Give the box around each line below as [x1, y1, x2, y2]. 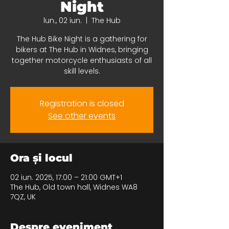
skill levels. [63, 66, 100, 76]
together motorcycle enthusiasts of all [12, 55, 152, 65]
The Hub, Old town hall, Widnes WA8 [10, 182, 138, 192]
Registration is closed [39, 98, 124, 109]
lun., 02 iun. [43, 15, 82, 26]
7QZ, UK [10, 192, 36, 202]
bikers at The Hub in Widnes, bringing [15, 44, 148, 55]
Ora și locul [10, 152, 73, 164]
